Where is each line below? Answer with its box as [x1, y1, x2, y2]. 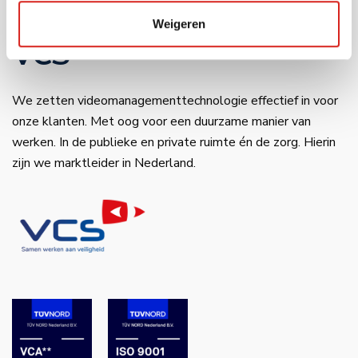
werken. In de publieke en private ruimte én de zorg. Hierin [12, 133, 336, 151]
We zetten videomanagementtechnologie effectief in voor [12, 92, 338, 109]
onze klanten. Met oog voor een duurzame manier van [12, 113, 311, 130]
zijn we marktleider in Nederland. [12, 154, 196, 172]
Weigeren [153, 17, 205, 31]
